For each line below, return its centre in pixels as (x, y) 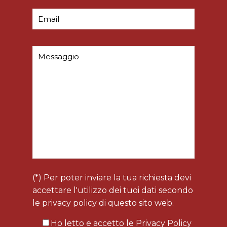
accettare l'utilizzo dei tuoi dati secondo (113, 190)
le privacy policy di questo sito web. (103, 203)
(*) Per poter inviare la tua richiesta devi (112, 178)
